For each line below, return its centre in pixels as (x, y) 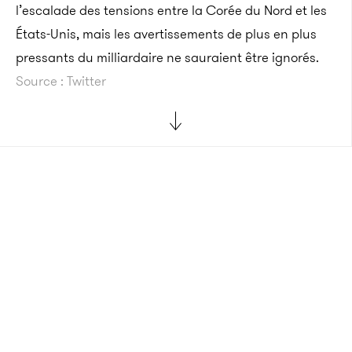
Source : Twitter (61, 81)
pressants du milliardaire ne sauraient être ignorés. (167, 58)
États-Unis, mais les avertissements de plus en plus (166, 34)
